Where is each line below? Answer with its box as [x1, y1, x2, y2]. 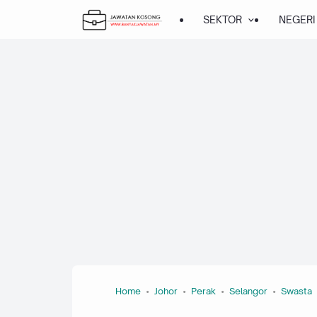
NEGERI [278, 13, 316, 25]
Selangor [229, 284, 267, 296]
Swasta [281, 284, 312, 296]
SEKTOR [203, 13, 243, 25]
